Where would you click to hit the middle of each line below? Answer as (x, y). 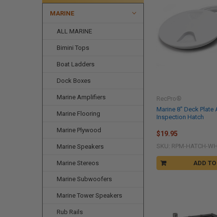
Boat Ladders (76, 64)
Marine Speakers (80, 146)
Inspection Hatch (180, 117)
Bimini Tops (73, 47)
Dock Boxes (74, 80)
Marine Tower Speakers (90, 196)
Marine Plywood (79, 130)
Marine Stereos (78, 163)
